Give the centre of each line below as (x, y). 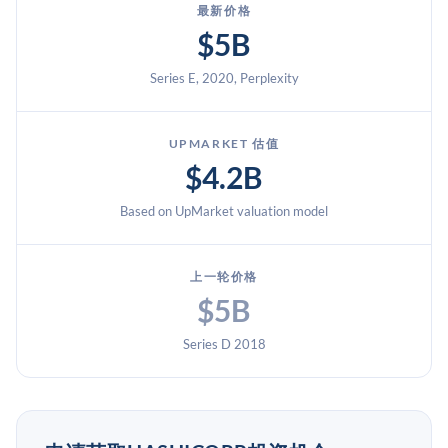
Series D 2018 (224, 344)
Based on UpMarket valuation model (224, 211)
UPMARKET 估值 (224, 143)
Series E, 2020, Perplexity (224, 78)
